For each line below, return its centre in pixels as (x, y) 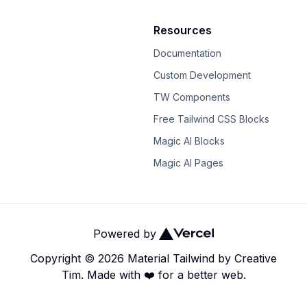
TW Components (192, 97)
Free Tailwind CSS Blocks (211, 119)
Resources (183, 30)
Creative (256, 258)
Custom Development (202, 75)
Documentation (187, 53)
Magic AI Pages (188, 163)
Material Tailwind (171, 258)
